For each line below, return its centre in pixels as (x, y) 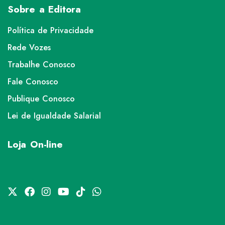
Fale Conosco (33, 82)
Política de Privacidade (50, 30)
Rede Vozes (29, 47)
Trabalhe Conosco (41, 65)
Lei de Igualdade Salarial (54, 116)
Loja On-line (35, 144)
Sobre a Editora (44, 9)
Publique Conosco (41, 99)
